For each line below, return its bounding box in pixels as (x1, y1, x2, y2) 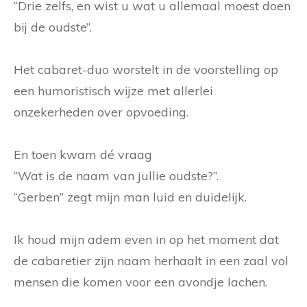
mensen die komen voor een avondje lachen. (14, 273, 267, 290)
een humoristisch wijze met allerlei (14, 82, 213, 99)
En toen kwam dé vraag (14, 146, 152, 162)
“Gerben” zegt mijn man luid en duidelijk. (14, 188, 247, 205)
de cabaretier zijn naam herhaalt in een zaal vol (14, 252, 288, 269)
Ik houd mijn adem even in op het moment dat (14, 231, 279, 247)
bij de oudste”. (14, 19, 92, 35)
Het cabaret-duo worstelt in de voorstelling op (14, 61, 278, 77)
